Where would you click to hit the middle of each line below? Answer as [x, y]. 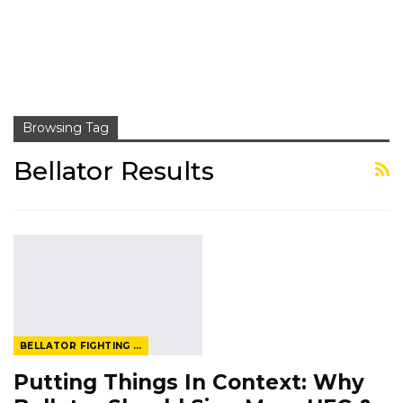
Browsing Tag [66, 128]
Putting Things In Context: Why [189, 383]
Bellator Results [114, 171]
